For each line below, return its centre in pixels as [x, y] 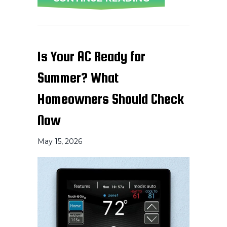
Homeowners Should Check [111, 99]
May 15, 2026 [60, 142]
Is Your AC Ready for [91, 56]
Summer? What [78, 78]
